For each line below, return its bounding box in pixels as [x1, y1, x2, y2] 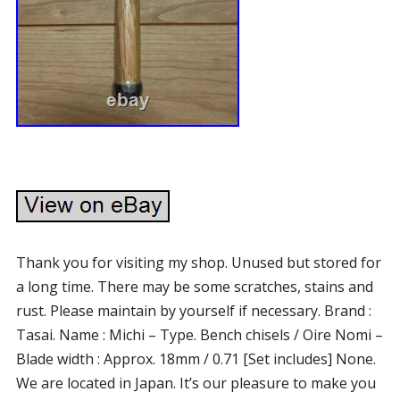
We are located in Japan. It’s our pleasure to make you [15, 373, 376, 393]
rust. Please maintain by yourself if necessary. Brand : [15, 301, 371, 321]
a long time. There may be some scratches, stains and [15, 277, 373, 296]
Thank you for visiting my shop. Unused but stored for [15, 253, 381, 272]
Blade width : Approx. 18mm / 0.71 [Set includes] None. [15, 349, 376, 369]
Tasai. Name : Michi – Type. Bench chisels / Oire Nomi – [15, 325, 383, 345]
